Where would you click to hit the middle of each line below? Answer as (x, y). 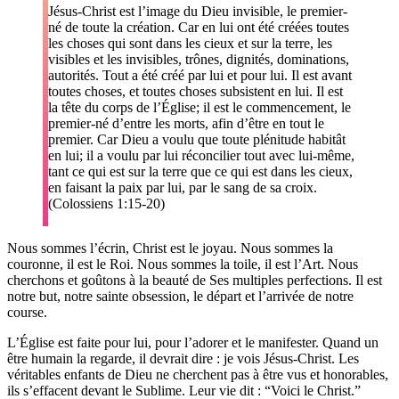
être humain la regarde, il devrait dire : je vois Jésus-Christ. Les (183, 358)
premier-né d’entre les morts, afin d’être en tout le (187, 123)
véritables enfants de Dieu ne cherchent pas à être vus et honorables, (198, 374)
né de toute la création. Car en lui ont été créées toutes (199, 27)
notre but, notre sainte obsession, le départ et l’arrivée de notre (180, 296)
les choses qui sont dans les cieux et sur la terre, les (191, 43)
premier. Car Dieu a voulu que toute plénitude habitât (197, 139)
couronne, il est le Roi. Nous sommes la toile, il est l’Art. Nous (183, 264)
